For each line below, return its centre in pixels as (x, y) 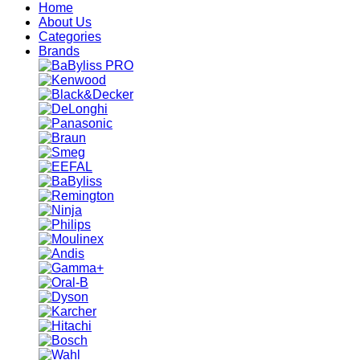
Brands (59, 51)
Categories (70, 37)
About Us (65, 22)
